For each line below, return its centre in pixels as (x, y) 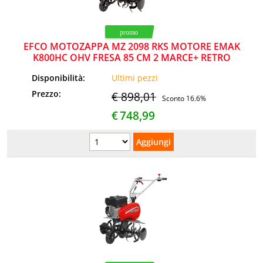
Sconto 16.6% (184, 98)
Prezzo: (48, 93)
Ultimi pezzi (135, 77)
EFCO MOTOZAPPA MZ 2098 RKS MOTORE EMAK (131, 46)
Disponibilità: (60, 77)
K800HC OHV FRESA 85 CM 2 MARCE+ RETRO (131, 57)
